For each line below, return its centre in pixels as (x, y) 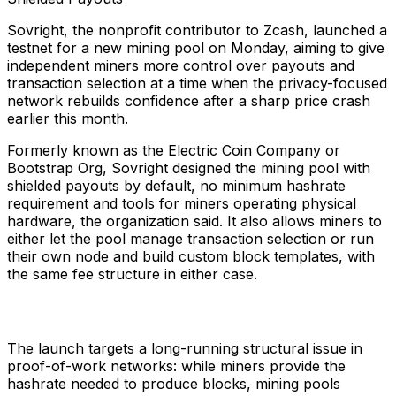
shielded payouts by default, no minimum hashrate (176, 185)
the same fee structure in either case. (132, 274)
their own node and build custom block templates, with (191, 256)
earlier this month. (68, 118)
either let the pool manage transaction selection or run (190, 238)
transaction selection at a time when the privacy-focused (197, 83)
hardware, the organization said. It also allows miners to (194, 221)
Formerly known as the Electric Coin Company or (174, 150)
